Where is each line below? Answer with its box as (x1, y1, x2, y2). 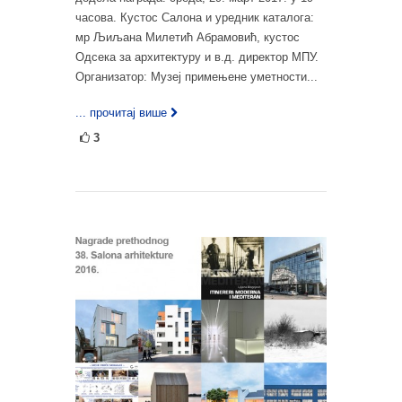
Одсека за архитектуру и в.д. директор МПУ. (75, 50, 319, 65)
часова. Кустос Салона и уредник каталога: (75, 11, 314, 25)
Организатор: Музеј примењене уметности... (75, 70, 318, 84)
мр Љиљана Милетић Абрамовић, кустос (75, 31, 300, 45)
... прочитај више (75, 106, 167, 120)
